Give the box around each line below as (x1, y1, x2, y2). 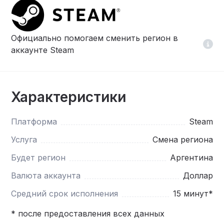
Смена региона (152, 134, 213, 144)
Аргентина (169, 152, 213, 162)
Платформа (11, 116, 57, 126)
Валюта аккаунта (11, 170, 81, 180)
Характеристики (11, 88, 126, 105)
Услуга (11, 134, 37, 144)
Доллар (182, 170, 213, 180)
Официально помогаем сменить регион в (11, 32, 178, 43)
